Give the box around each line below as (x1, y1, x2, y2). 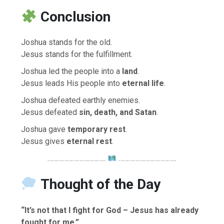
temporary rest (67, 124, 126, 134)
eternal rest (66, 136, 112, 146)
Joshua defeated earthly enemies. (21, 95, 140, 105)
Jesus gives (21, 136, 67, 146)
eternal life (122, 78, 164, 88)
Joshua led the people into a (21, 66, 122, 76)
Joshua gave (21, 124, 68, 134)
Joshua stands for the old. (21, 37, 112, 47)
